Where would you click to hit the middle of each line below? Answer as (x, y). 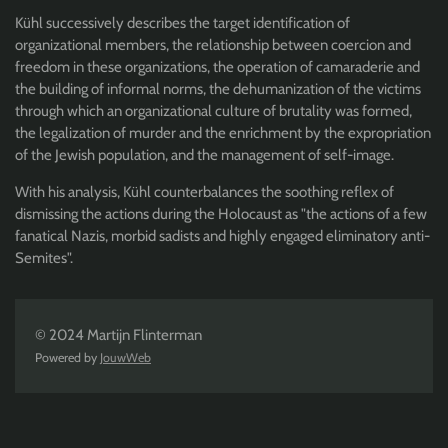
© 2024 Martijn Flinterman (118, 335)
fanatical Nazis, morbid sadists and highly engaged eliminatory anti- (222, 236)
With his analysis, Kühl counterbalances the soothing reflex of (204, 192)
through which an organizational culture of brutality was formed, (213, 111)
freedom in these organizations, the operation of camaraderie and (217, 67)
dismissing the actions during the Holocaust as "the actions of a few (221, 214)
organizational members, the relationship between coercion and (213, 45)
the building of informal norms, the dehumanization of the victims (218, 89)
